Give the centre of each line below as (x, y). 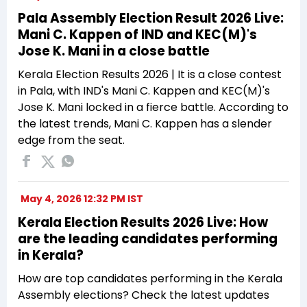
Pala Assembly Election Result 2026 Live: (151, 18)
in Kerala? (51, 255)
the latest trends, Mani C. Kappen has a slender (145, 123)
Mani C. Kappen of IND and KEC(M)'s (137, 34)
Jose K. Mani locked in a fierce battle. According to (153, 107)
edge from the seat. (71, 140)
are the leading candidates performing (148, 238)
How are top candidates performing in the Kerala (150, 278)
